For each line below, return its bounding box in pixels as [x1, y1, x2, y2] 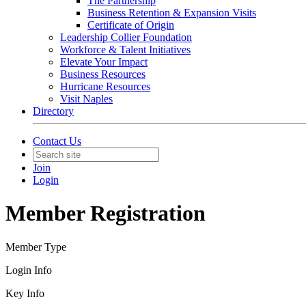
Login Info [5, 264, 52, 276]
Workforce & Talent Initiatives [60, 44, 191, 55]
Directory [33, 105, 74, 117]
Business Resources [60, 68, 145, 80]
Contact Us [33, 135, 81, 147]
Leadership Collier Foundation [60, 31, 192, 43]
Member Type [5, 240, 66, 253]
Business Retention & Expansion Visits [87, 7, 256, 18]
